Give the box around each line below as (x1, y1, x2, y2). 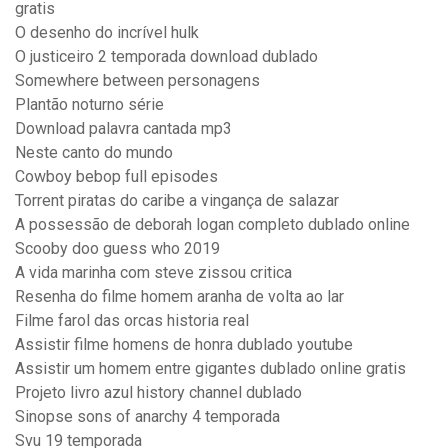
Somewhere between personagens (15, 71, 260, 91)
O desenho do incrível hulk (15, 23, 199, 43)
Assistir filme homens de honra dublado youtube (15, 335, 353, 355)
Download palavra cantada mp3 (15, 119, 232, 139)
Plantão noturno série (15, 95, 164, 115)
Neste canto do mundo (15, 143, 173, 163)
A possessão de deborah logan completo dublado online (15, 215, 410, 235)
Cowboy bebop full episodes (15, 167, 218, 187)
